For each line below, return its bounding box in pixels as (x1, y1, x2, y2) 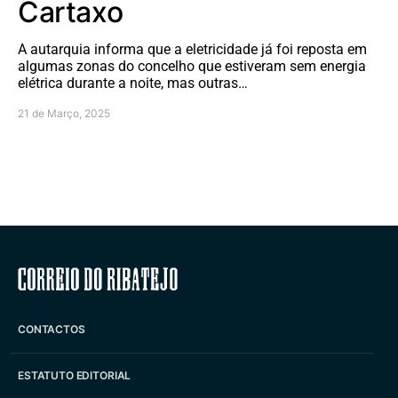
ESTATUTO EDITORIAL (18, 369, 131, 383)
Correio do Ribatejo (104, 265, 294, 291)
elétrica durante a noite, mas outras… (18, 74, 248, 92)
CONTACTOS (18, 322, 85, 337)
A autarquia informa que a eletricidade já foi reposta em (18, 40, 367, 58)
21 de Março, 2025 (18, 106, 110, 120)
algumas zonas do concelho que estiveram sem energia (18, 57, 366, 75)
